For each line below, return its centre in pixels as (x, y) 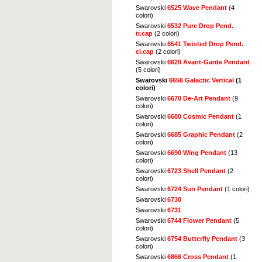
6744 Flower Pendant (199, 220)
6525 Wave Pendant (197, 7)
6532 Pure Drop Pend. (200, 25)
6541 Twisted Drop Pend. (205, 44)
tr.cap (144, 33)
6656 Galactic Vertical (201, 80)
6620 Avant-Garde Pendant (208, 62)
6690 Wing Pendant (197, 152)
